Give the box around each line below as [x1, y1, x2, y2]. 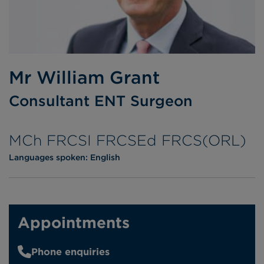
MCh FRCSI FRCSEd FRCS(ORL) [9, 131, 246, 150]
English [90, 153, 120, 163]
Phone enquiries [31, 246, 110, 258]
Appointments [18, 213, 130, 232]
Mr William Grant [9, 67, 160, 88]
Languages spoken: [9, 153, 90, 163]
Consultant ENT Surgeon [9, 92, 193, 110]
